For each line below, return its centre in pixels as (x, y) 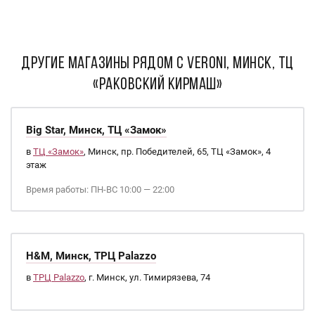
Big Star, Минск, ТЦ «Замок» (96, 130)
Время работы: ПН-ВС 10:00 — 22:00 (100, 189)
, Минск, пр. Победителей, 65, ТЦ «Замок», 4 (177, 152)
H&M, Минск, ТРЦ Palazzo (91, 256)
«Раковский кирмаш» (157, 85)
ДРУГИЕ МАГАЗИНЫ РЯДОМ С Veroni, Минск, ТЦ (157, 64)
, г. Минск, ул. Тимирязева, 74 (147, 277)
